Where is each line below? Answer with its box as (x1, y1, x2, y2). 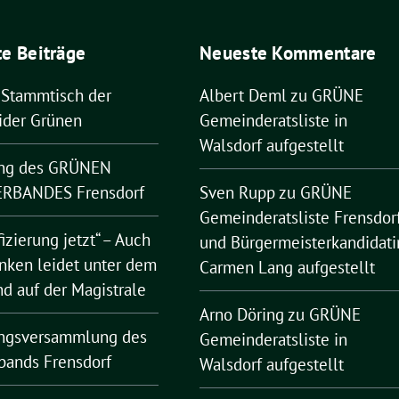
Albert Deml (199, 85, 287, 106)
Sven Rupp (199, 182, 275, 203)
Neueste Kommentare (199, 41, 377, 65)
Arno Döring (199, 304, 284, 325)
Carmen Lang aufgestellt (199, 256, 375, 278)
